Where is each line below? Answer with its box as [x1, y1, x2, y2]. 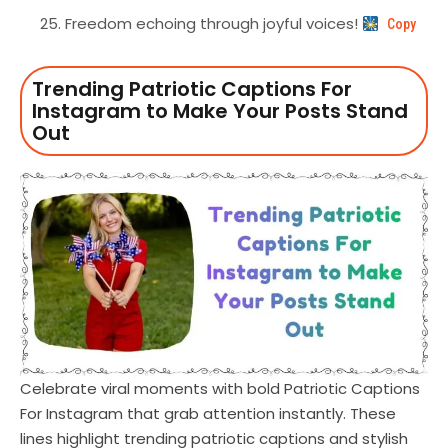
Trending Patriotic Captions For [32, 75, 352, 104]
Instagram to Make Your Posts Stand [32, 97, 408, 126]
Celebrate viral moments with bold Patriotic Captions [20, 378, 420, 400]
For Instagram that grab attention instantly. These [20, 403, 396, 425]
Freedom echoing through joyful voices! [65, 13, 362, 35]
